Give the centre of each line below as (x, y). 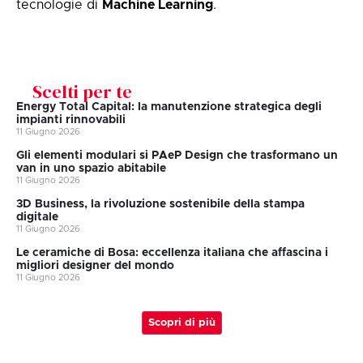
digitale (37, 218)
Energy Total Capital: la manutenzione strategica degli (169, 107)
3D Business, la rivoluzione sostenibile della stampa (160, 205)
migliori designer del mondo (95, 266)
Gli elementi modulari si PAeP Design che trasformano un (177, 156)
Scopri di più (181, 323)
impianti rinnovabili (71, 120)
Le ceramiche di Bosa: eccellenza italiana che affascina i (172, 253)
